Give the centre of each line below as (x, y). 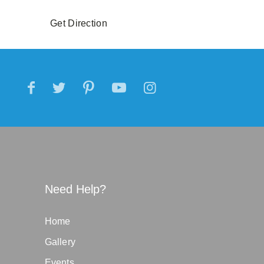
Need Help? (75, 189)
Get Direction (79, 23)
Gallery (60, 242)
